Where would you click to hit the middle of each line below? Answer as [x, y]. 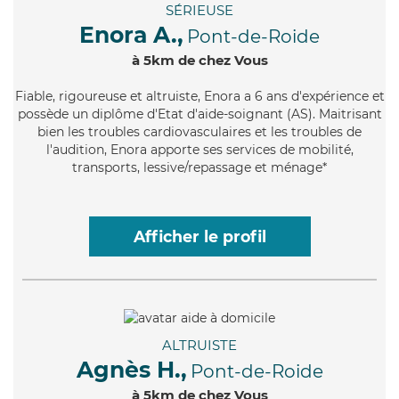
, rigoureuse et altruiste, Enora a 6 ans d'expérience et [218, 97]
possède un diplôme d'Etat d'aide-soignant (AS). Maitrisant [199, 114]
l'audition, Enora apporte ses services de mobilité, [199, 150]
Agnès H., [131, 369]
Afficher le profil [199, 237]
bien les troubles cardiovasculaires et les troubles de [199, 132]
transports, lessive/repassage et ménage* [199, 168]
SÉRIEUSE [199, 11]
